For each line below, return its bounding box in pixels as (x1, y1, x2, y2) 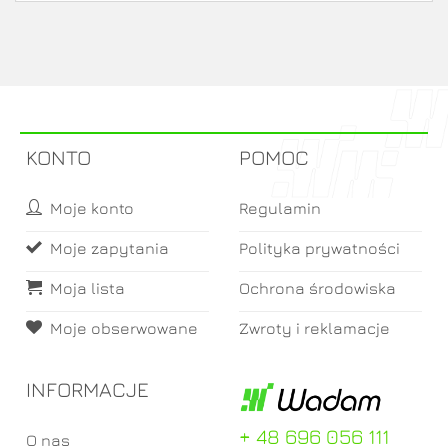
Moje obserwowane (50, 319, 199, 338)
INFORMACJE (26, 376, 150, 402)
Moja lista (50, 279, 126, 298)
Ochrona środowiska (239, 279, 396, 298)
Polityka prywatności (239, 239, 400, 258)
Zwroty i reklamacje (239, 319, 390, 338)
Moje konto (50, 199, 135, 218)
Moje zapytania (50, 239, 170, 258)
